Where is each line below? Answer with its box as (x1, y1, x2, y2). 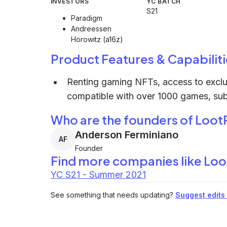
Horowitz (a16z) (71, 35, 123, 44)
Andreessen (71, 24, 111, 33)
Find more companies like (51, 153, 204, 168)
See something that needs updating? (51, 191, 173, 199)
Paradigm (71, 14, 102, 22)
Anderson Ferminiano (75, 129, 178, 141)
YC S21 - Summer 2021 (51, 169, 146, 180)
